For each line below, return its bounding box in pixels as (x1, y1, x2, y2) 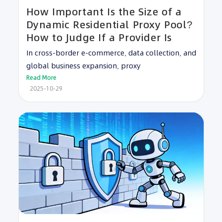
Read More (26, 73, 56, 82)
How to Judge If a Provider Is (26, 31, 172, 45)
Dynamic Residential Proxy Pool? (26, 18, 193, 32)
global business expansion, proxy (26, 61, 140, 71)
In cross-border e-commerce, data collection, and (26, 48, 196, 58)
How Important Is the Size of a (26, 5, 182, 19)
